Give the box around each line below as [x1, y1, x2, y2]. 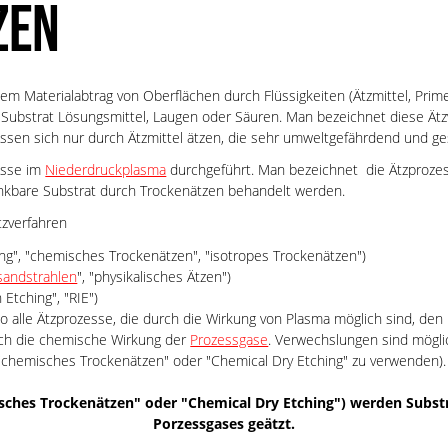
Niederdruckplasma [45, 160, 167, 180]
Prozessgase [190, 329, 269, 349]
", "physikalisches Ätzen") [77, 266, 232, 286]
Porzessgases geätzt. [153, 413, 295, 433]
